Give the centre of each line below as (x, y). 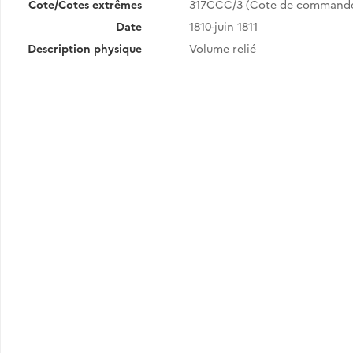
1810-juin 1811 (223, 26)
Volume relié (222, 48)
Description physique (84, 48)
